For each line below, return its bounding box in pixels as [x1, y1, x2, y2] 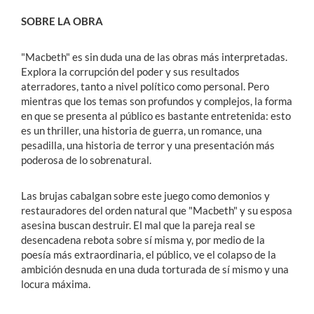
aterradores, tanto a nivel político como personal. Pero [21, 80, 269, 93]
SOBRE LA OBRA [21, 15, 103, 27]
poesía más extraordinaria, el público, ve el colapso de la [21, 248, 276, 261]
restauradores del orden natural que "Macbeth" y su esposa [21, 204, 292, 217]
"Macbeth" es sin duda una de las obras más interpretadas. [21, 50, 287, 63]
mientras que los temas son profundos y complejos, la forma [21, 95, 292, 107]
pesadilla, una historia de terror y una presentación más [21, 139, 275, 151]
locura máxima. [21, 278, 90, 290]
